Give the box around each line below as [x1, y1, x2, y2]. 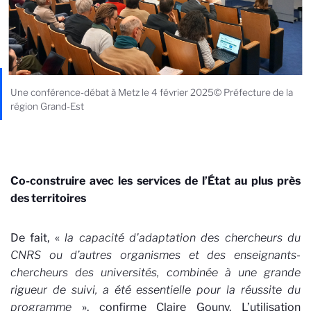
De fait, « [10, 230, 65, 244]
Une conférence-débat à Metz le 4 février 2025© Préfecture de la [10, 86, 293, 98]
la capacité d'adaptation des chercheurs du [65, 230, 301, 244]
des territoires [10, 191, 86, 205]
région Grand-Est [10, 100, 84, 112]
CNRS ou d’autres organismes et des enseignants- [10, 248, 301, 262]
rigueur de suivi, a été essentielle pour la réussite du [10, 283, 301, 296]
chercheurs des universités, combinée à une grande [10, 265, 301, 279]
